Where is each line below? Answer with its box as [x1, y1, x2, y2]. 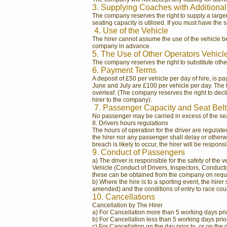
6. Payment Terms [92, 66, 157, 74]
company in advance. [92, 43, 151, 50]
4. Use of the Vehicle [92, 26, 170, 35]
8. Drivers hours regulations [92, 120, 168, 127]
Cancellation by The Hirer [92, 202, 163, 209]
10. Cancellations [92, 193, 157, 201]
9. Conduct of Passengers [92, 148, 187, 157]
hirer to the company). [92, 96, 152, 103]
